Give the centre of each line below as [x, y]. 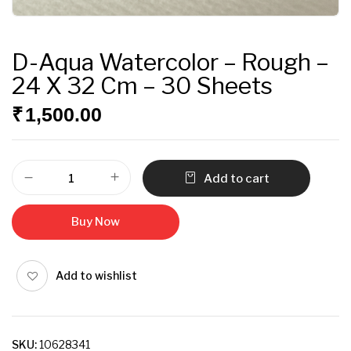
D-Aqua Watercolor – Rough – [170, 62]
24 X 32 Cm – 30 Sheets [142, 85]
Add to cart [236, 179]
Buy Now [96, 222]
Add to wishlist [96, 275]
